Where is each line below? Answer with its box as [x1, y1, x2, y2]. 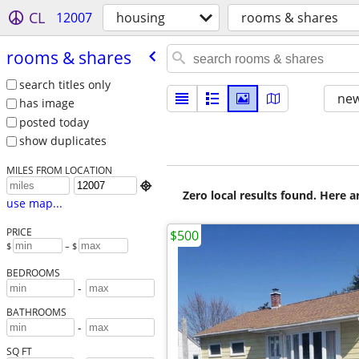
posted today [18, 114, 89, 130]
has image [18, 95, 75, 111]
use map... [6, 196, 63, 212]
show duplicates [18, 133, 107, 149]
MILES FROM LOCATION [6, 163, 112, 177]
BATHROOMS [6, 305, 67, 319]
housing [116, 9, 165, 26]
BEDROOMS [6, 266, 60, 280]
